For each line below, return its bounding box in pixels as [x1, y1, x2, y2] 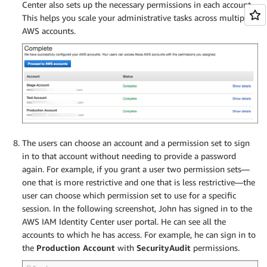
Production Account [36, 242, 115, 253]
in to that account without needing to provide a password [22, 150, 236, 161]
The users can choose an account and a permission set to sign [22, 137, 250, 148]
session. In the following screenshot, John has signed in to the [22, 203, 252, 213]
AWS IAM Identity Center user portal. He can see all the [22, 216, 226, 226]
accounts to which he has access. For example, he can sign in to [22, 229, 256, 240]
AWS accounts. [22, 25, 76, 36]
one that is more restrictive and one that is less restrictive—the [22, 176, 255, 187]
